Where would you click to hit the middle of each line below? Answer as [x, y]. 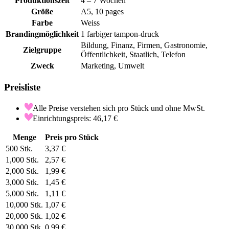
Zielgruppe [42, 50]
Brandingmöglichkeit [42, 34]
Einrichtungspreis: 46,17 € [75, 118]
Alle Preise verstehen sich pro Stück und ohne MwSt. [119, 108]
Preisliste [22, 87]
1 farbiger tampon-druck [120, 34]
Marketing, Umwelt [112, 66]
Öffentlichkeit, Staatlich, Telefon [133, 55]
